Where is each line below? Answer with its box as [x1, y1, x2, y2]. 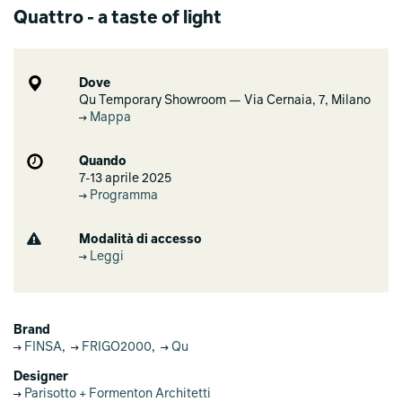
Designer [13, 371, 68, 383]
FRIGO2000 [79, 341, 152, 354]
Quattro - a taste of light [13, 10, 222, 28]
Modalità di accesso [79, 233, 203, 246]
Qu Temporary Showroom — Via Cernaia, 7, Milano [79, 94, 371, 107]
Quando [79, 155, 127, 168]
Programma [87, 189, 159, 202]
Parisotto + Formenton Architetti [22, 388, 211, 400]
